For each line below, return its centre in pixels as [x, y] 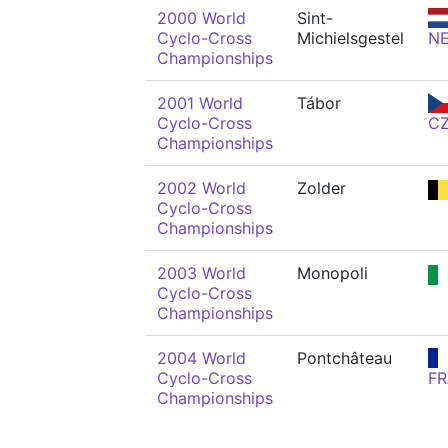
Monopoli [332, 273]
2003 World [201, 273]
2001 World [200, 103]
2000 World [201, 18]
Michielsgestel [350, 38]
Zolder [321, 188]
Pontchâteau [344, 358]
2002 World [201, 188]
